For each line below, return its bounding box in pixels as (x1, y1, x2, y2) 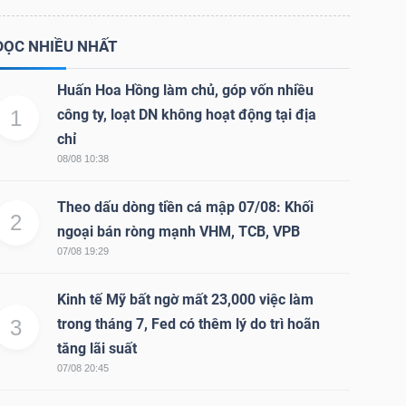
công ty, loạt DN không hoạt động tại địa (56, 106, 316, 124)
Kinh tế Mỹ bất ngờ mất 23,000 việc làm (56, 291, 314, 309)
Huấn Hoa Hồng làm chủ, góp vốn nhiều (56, 82, 314, 100)
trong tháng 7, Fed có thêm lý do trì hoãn (56, 315, 320, 333)
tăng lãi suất (56, 340, 137, 358)
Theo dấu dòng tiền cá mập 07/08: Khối (56, 198, 314, 217)
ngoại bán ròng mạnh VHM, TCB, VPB (56, 223, 300, 241)
